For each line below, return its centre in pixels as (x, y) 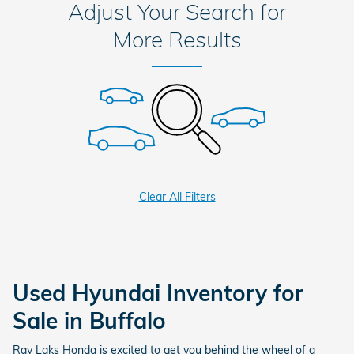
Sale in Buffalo (89, 320)
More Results (177, 39)
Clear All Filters (177, 196)
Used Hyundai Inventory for (158, 292)
